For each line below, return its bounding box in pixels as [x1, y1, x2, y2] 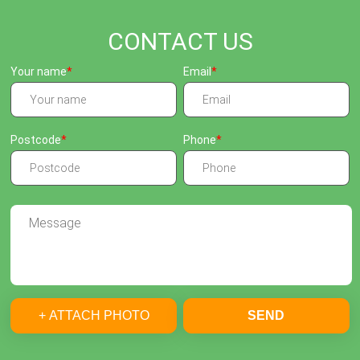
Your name [10, 65, 67, 79]
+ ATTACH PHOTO [38, 308, 149, 322]
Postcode [10, 133, 62, 147]
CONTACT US [107, 27, 253, 56]
